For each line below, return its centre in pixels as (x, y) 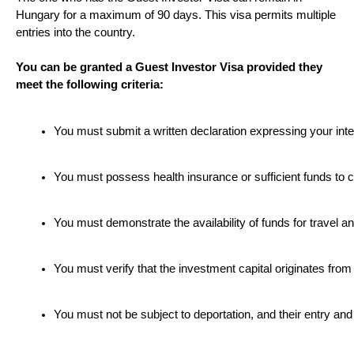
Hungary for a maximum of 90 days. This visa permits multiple (176, 15)
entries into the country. (75, 32)
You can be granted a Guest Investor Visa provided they (169, 67)
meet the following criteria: (90, 84)
